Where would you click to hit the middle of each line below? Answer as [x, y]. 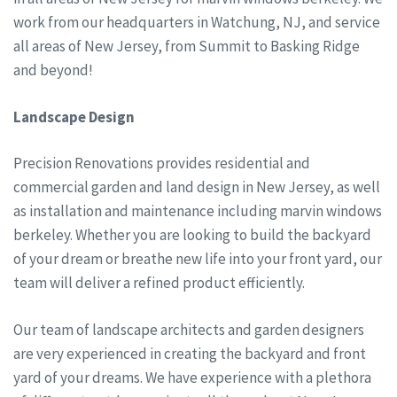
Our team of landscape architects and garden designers [189, 329]
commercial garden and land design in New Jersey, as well [197, 187]
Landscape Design [74, 117]
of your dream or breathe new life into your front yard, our [198, 259]
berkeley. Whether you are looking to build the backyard [192, 235]
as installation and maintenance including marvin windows [198, 211]
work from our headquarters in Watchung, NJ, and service [197, 23]
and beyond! [53, 70]
